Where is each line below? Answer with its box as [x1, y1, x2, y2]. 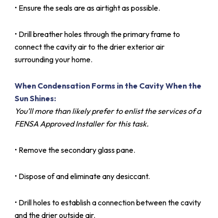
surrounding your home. [15, 54, 92, 64]
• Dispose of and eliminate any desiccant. [15, 171, 150, 181]
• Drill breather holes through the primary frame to [15, 29, 180, 39]
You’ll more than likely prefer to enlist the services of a [15, 106, 201, 116]
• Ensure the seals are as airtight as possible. [15, 2, 160, 13]
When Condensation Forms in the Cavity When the [15, 80, 201, 91]
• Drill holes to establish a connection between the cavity [15, 197, 201, 207]
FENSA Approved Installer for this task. [15, 118, 149, 128]
